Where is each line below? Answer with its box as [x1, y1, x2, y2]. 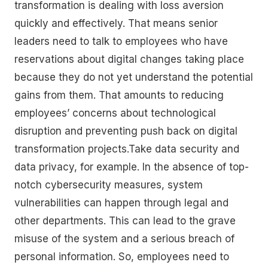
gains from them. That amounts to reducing [14, 89, 224, 101]
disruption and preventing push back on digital [14, 124, 237, 137]
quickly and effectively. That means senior [14, 17, 218, 29]
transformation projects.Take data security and [14, 142, 239, 155]
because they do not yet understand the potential [14, 71, 253, 83]
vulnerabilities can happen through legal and [14, 196, 229, 209]
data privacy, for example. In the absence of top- [14, 160, 249, 173]
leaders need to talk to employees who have [14, 35, 228, 47]
